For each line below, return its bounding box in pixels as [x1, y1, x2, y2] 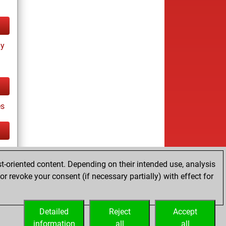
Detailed [39, 207, 69, 216]
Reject [108, 207, 131, 216]
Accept [173, 207, 197, 216]
